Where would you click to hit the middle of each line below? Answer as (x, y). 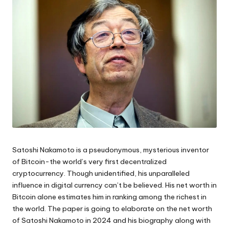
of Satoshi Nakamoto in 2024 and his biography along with (111, 220)
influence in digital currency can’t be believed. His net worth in (114, 185)
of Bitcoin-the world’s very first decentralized (89, 161)
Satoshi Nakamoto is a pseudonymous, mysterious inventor (111, 150)
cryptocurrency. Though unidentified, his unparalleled (101, 173)
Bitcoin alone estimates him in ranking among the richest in (109, 197)
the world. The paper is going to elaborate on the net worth (112, 208)
